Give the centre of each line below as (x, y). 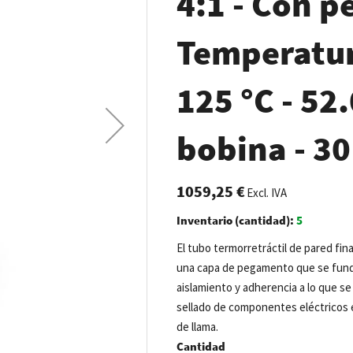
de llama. (197, 326)
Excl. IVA (267, 192)
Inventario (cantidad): (236, 220)
